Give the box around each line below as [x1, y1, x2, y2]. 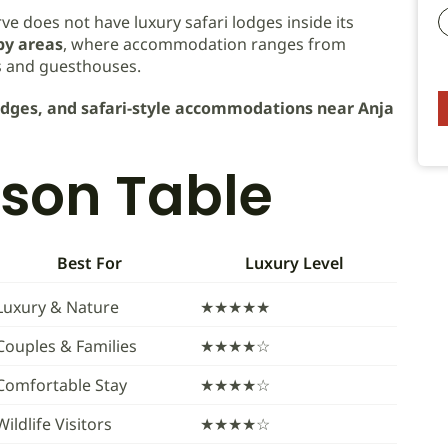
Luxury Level [245, 252, 344, 274]
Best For [57, 252, 122, 274]
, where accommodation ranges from [63, 33, 346, 55]
